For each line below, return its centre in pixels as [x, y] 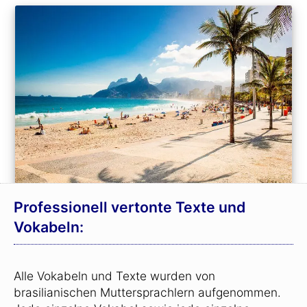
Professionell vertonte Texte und [130, 207]
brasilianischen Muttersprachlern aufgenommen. [147, 292]
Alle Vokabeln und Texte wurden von [114, 275]
